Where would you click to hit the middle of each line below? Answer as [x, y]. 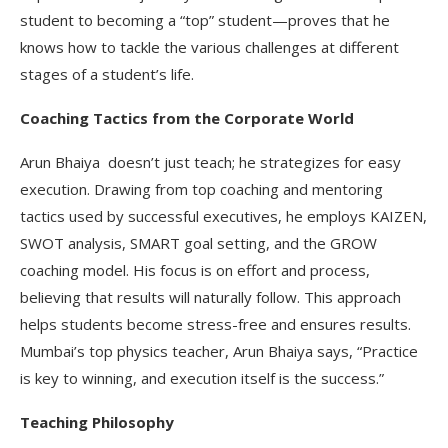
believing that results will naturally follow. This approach [210, 296]
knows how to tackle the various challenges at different [209, 46]
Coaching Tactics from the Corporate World [187, 117]
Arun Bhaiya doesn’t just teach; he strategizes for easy [210, 161]
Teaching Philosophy [97, 421]
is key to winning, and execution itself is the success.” [202, 377]
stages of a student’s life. [107, 73]
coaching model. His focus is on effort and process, [195, 269]
